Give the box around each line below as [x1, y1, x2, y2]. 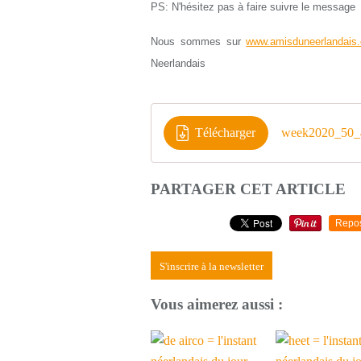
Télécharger [195, 126, 255, 139]
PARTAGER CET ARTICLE [151, 180, 346, 197]
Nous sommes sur [151, 35, 247, 48]
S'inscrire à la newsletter [160, 259, 263, 272]
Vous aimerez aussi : [151, 296, 283, 313]
